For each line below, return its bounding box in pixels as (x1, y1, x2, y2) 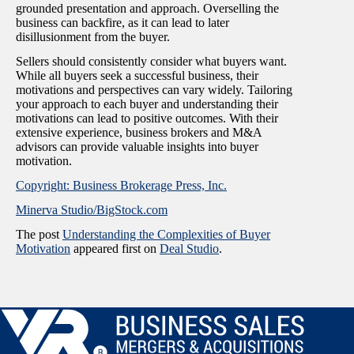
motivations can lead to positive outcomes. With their (16, 111, 278, 126)
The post (16, 227, 62, 241)
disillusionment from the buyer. (16, 30, 170, 44)
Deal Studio (160, 241, 219, 255)
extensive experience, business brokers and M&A (16, 126, 262, 140)
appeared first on (70, 241, 160, 255)
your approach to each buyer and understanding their (16, 97, 278, 111)
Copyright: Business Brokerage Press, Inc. (16, 178, 227, 192)
